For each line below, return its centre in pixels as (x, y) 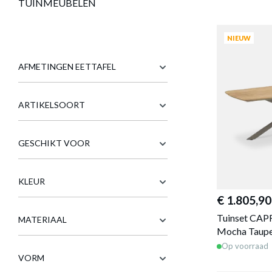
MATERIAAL (42, 219)
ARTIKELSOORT (52, 105)
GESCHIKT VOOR (54, 143)
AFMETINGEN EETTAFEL (67, 66)
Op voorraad (245, 246)
